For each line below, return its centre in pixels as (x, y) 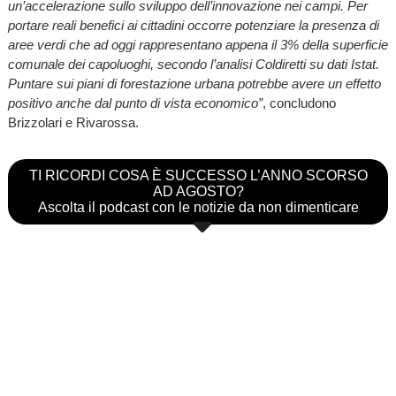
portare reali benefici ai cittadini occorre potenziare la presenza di (193, 25)
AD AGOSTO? (198, 191)
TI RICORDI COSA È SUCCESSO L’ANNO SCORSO (198, 175)
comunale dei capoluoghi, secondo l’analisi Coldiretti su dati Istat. (193, 64)
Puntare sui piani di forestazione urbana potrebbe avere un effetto (194, 83)
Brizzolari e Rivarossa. (73, 122)
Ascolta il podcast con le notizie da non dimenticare (198, 207)
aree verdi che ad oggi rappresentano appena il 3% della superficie (198, 44)
